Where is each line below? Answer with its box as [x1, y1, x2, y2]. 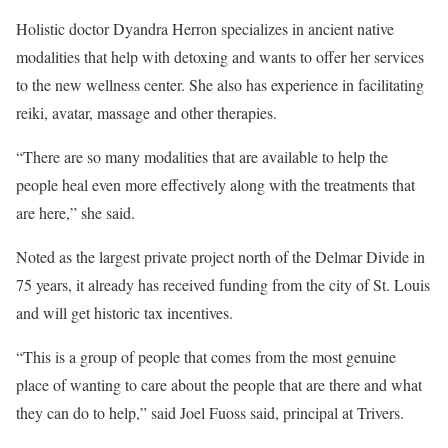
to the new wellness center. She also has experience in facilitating [16, 73, 424, 95]
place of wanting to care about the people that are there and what [16, 373, 422, 395]
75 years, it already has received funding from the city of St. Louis [16, 273, 430, 295]
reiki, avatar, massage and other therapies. [16, 101, 277, 123]
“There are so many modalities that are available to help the [16, 145, 388, 167]
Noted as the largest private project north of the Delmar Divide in [16, 245, 425, 267]
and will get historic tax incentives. [16, 301, 233, 323]
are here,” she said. [16, 201, 135, 223]
